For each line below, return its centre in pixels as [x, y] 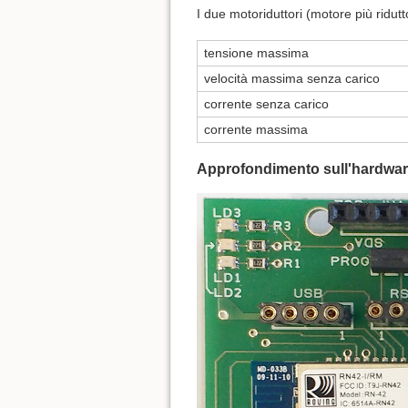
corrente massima [256, 130]
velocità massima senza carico [292, 79]
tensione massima [256, 53]
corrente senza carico [266, 104]
